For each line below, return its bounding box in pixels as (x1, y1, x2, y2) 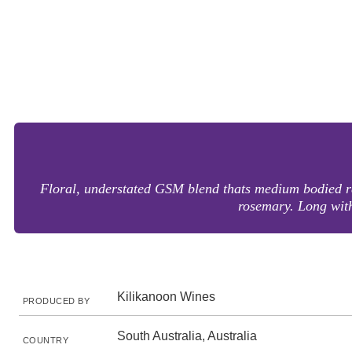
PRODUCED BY (23, 296, 90, 306)
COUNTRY (23, 335, 69, 345)
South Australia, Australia (117, 329, 257, 343)
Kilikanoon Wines (117, 290, 215, 303)
